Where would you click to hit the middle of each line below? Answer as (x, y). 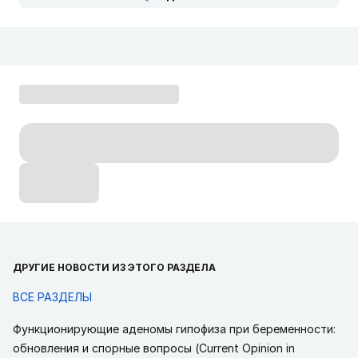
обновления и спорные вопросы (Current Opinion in (154, 348)
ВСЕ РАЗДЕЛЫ (52, 297)
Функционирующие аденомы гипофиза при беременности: (174, 329)
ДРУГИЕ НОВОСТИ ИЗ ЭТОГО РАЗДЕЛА (114, 267)
